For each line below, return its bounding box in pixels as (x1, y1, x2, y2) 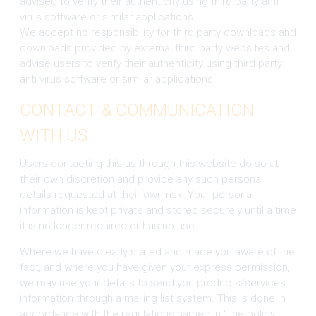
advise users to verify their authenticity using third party (19, 56, 282, 70)
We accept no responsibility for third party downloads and (19, 25, 296, 39)
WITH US (19, 125, 87, 145)
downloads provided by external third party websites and (19, 41, 290, 54)
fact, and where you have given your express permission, (19, 260, 290, 274)
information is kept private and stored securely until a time (19, 203, 296, 217)
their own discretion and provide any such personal (19, 172, 263, 186)
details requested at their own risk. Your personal (19, 188, 254, 201)
